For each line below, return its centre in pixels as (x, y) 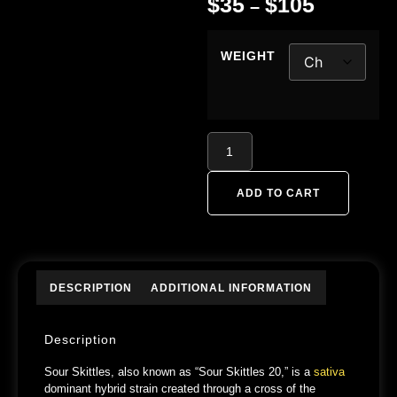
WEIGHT (248, 56)
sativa (329, 372)
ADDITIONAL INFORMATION (232, 288)
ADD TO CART (278, 194)
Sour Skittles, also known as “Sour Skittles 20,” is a (179, 372)
